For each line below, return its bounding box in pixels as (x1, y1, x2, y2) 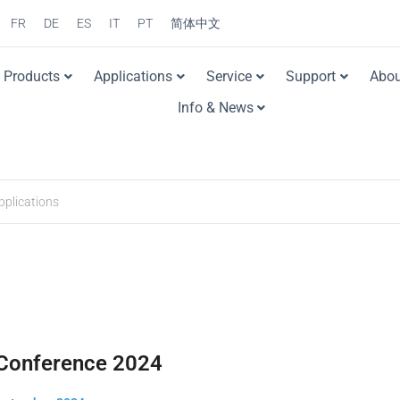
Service (206, 68, 253, 86)
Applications (94, 68, 173, 86)
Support (286, 68, 337, 86)
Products (4, 68, 61, 86)
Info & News (177, 99, 254, 117)
